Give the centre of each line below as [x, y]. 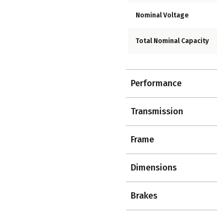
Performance [156, 84]
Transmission [157, 112]
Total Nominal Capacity [172, 41]
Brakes [144, 196]
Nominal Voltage [162, 15]
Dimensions [154, 168]
